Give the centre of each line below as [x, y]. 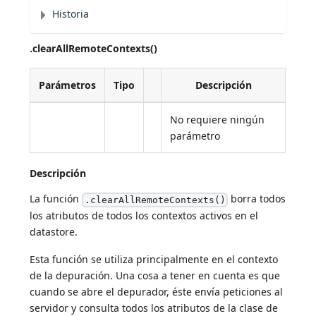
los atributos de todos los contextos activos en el [144, 216]
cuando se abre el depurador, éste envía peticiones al [157, 292]
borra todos [256, 199]
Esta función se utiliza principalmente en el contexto [154, 260]
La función [56, 199]
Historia [71, 14]
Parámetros [68, 85]
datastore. [54, 232]
